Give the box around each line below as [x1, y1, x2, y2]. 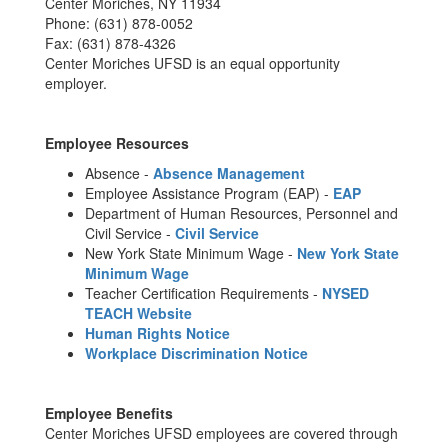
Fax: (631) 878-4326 [45, 33, 176, 53]
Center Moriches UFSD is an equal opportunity [45, 53, 340, 73]
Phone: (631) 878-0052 [45, 13, 193, 33]
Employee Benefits [45, 403, 173, 423]
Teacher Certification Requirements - [85, 283, 322, 303]
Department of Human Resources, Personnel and [85, 203, 398, 223]
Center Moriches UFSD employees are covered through [45, 423, 398, 443]
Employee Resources [45, 133, 189, 153]
